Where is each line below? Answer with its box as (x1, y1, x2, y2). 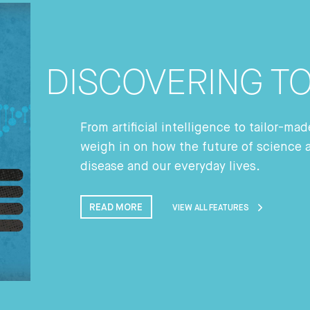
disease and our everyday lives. (80, 161, 260, 174)
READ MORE (89, 203, 143, 213)
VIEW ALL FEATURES (172, 204, 250, 213)
